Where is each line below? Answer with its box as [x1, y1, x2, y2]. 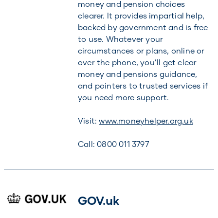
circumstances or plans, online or [77, 46, 205, 55]
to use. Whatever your [77, 34, 163, 43]
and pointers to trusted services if [77, 81, 208, 90]
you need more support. [77, 92, 169, 102]
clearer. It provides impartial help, [77, 11, 205, 20]
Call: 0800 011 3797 [77, 139, 149, 148]
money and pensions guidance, [77, 69, 198, 78]
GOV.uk [77, 193, 119, 207]
